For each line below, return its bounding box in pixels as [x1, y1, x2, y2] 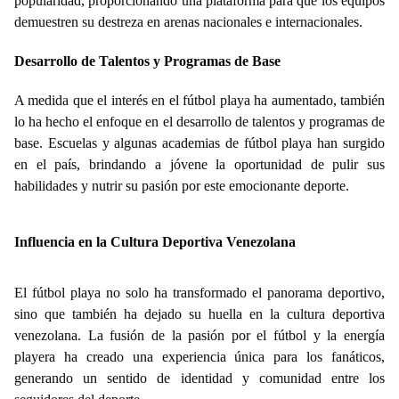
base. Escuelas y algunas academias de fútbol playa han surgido [14, 135, 385, 151]
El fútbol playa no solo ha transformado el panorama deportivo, [14, 285, 385, 301]
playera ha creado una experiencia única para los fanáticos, [14, 349, 385, 365]
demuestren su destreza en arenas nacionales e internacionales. [14, 14, 362, 30]
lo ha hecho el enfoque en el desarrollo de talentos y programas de [14, 114, 385, 130]
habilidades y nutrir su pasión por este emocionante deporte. [14, 178, 349, 194]
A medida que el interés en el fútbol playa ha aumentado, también [14, 93, 385, 109]
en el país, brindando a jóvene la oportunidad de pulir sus [14, 157, 385, 173]
